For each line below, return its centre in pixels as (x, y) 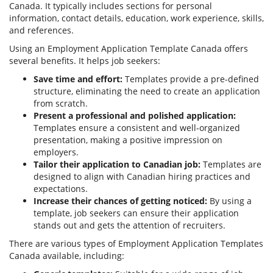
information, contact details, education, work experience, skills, (136, 18)
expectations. (61, 188)
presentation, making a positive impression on (128, 140)
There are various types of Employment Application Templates (136, 243)
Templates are (231, 164)
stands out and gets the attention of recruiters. (129, 225)
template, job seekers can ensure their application (136, 213)
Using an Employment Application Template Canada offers (129, 48)
